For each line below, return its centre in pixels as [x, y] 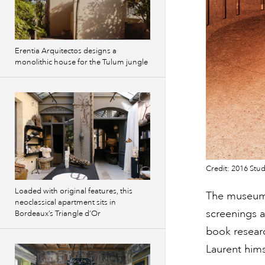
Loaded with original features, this [74, 191]
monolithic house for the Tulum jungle [81, 62]
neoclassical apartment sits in [65, 202]
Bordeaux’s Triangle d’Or [58, 214]
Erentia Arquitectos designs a [66, 51]
